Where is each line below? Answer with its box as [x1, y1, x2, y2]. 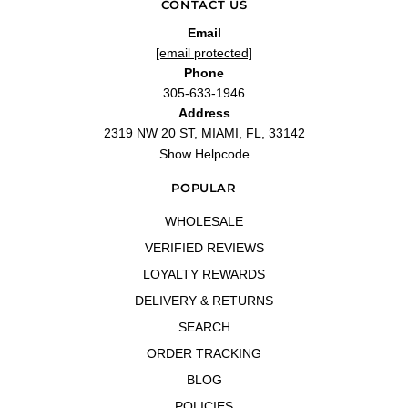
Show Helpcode [158, 147, 250, 162]
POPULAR [171, 180, 237, 196]
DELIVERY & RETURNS [135, 293, 273, 309]
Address [178, 106, 230, 121]
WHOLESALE [165, 214, 243, 229]
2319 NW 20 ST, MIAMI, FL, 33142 [103, 126, 305, 141]
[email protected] [156, 46, 252, 61]
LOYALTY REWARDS [143, 267, 265, 282]
